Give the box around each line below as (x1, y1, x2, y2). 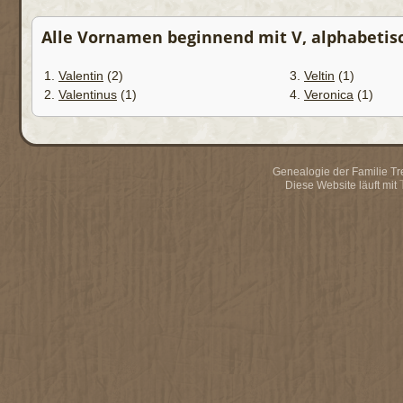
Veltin (304, 67, 335, 83)
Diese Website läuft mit (284, 178, 399, 192)
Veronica (304, 86, 354, 102)
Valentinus (58, 86, 117, 102)
